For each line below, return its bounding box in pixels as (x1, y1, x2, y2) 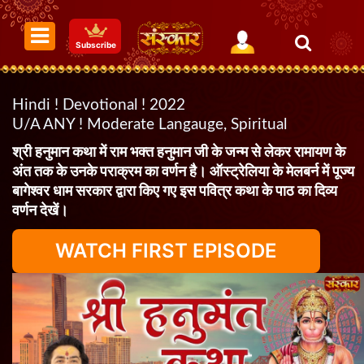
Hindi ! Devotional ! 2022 (12, 97, 185, 113)
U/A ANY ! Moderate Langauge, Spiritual (12, 117, 287, 132)
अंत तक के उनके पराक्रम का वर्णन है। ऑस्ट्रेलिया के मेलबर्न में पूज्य (12, 165, 354, 180)
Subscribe (75, 40, 116, 50)
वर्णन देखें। (12, 204, 68, 219)
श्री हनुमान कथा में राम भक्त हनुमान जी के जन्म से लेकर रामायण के (12, 145, 345, 160)
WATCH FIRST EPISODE (55, 239, 277, 262)
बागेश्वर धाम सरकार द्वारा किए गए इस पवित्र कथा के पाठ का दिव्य (12, 184, 337, 199)
